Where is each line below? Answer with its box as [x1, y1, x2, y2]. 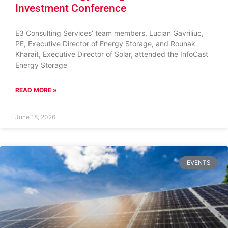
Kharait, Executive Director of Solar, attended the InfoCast [15, 50, 208, 59]
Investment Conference [15, 2, 126, 14]
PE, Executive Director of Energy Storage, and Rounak [15, 39, 195, 48]
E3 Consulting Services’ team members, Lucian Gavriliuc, [15, 28, 204, 37]
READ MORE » [15, 86, 57, 94]
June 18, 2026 [15, 113, 55, 121]
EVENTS [186, 159, 211, 167]
